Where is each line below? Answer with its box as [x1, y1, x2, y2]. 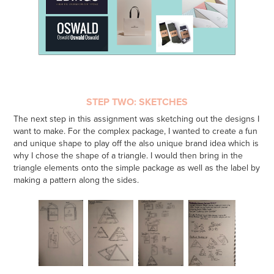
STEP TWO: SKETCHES [86, 95, 188, 109]
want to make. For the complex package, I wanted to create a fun [13, 125, 258, 138]
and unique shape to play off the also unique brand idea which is [13, 137, 259, 150]
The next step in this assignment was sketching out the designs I [13, 113, 260, 125]
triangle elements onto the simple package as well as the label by [13, 161, 261, 174]
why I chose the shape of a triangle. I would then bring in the [13, 149, 243, 162]
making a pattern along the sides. [13, 174, 139, 187]
